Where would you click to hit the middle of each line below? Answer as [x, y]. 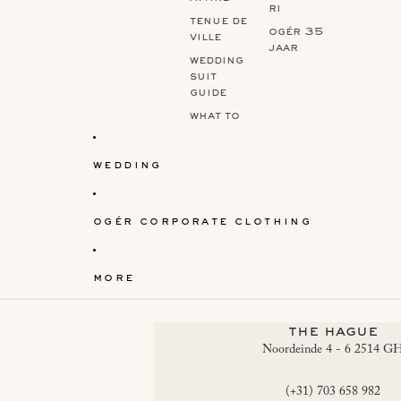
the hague [333, 332]
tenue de [218, 21]
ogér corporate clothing [203, 222]
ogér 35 [296, 32]
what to [215, 116]
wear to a [220, 132]
